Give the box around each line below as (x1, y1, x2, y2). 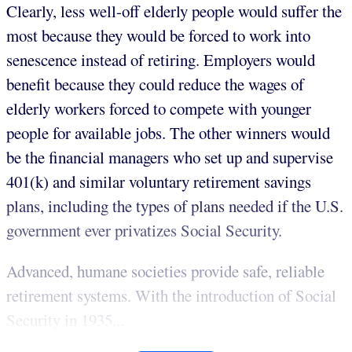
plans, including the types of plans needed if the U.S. (6, 195, 343, 218)
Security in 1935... (6, 308, 124, 331)
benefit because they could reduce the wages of (6, 73, 304, 96)
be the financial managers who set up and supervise (6, 146, 333, 169)
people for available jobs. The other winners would (6, 122, 330, 145)
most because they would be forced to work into (6, 24, 310, 47)
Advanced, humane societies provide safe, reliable (6, 259, 324, 282)
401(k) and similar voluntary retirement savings (6, 170, 311, 193)
